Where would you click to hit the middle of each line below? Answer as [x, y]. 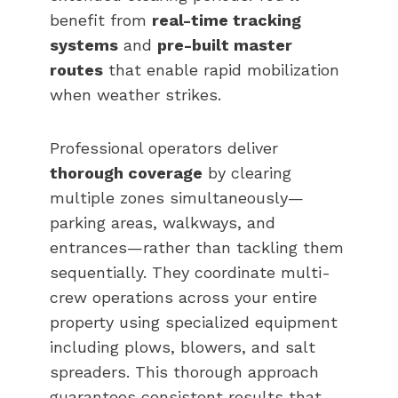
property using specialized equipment [194, 322]
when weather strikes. [135, 94]
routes [76, 69]
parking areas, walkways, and [163, 222]
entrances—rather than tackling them [197, 247]
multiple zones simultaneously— [177, 197]
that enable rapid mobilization [221, 69]
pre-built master [225, 44]
